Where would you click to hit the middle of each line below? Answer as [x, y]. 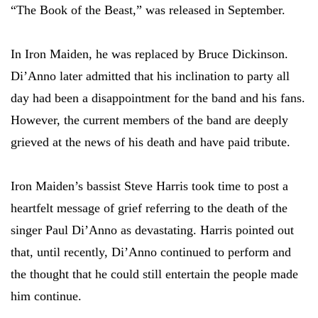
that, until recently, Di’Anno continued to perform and [151, 252]
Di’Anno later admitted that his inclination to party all [150, 76]
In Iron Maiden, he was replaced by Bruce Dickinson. [149, 54]
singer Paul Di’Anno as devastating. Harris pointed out [152, 230]
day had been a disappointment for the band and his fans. [158, 98]
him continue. [46, 296]
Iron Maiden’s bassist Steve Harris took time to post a [149, 186]
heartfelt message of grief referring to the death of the [149, 208]
